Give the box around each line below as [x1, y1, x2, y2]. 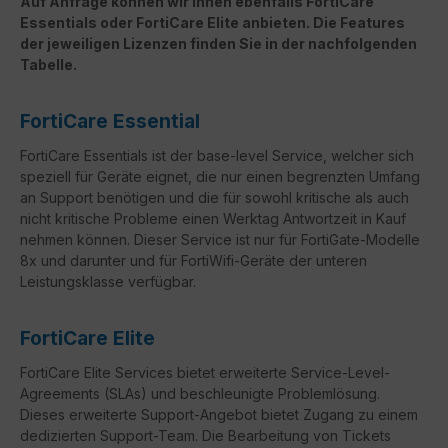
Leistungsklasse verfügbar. [20, 273, 196, 291]
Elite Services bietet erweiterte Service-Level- [80, 364, 390, 382]
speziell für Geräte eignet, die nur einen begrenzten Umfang [20, 168, 420, 186]
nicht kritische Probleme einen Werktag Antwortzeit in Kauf [20, 210, 406, 228]
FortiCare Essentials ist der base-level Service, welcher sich [20, 147, 414, 165]
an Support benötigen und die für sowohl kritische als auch [20, 189, 409, 207]
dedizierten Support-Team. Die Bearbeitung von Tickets [20, 427, 391, 445]
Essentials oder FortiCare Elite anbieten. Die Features [20, 14, 405, 32]
